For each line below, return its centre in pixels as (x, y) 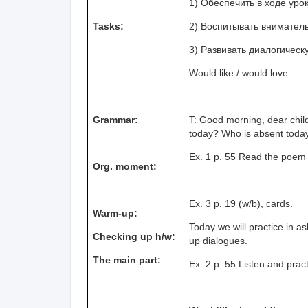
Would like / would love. (240, 73)
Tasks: (109, 26)
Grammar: (116, 120)
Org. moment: (125, 166)
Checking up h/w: (134, 236)
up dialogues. (219, 241)
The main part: (127, 260)
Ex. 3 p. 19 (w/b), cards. (241, 203)
